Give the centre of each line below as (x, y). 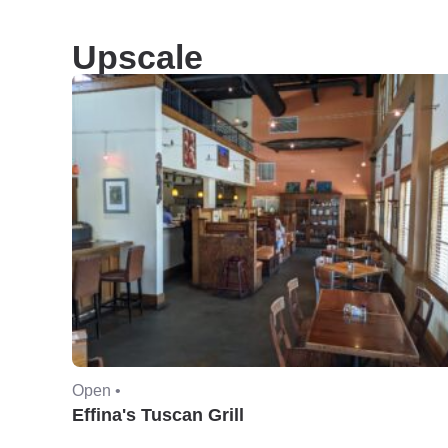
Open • (96, 389)
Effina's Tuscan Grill (158, 414)
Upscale (137, 57)
